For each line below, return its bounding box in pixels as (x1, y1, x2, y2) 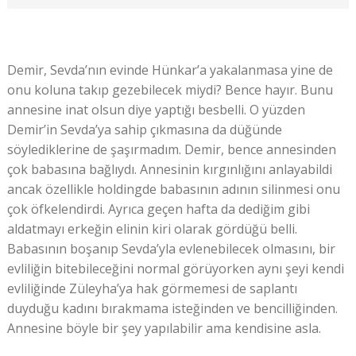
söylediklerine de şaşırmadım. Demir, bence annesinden (6, 141, 336, 159)
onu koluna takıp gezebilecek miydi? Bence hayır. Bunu (6, 81, 333, 99)
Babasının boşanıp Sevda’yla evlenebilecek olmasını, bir (6, 240, 335, 258)
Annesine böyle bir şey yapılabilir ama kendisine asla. (6, 319, 321, 338)
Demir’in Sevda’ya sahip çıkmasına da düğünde (6, 121, 282, 139)
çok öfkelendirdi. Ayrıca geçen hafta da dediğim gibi (6, 200, 310, 219)
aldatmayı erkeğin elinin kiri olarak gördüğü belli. (6, 220, 297, 238)
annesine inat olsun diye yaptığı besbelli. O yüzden (6, 101, 305, 119)
